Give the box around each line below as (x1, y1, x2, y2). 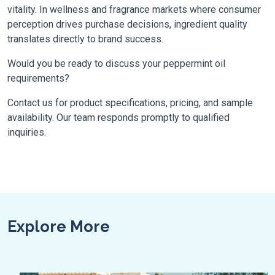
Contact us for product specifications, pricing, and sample (7, 97, 253, 109)
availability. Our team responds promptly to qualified (7, 112, 230, 123)
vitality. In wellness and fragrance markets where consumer (7, 4, 261, 15)
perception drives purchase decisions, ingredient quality (7, 18, 247, 30)
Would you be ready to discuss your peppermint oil (7, 58, 225, 69)
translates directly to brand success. (7, 33, 163, 45)
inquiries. (7, 126, 46, 138)
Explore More (7, 217, 110, 236)
